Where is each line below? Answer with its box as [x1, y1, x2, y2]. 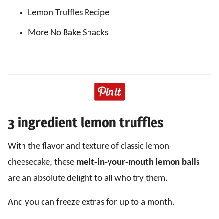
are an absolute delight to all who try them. [8, 174, 168, 183]
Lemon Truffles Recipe [28, 8, 109, 18]
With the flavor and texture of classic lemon [8, 142, 169, 151]
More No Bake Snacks [28, 28, 108, 38]
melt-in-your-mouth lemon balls [76, 158, 200, 167]
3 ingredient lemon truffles [8, 114, 164, 131]
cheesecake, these [8, 158, 76, 167]
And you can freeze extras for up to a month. [8, 198, 175, 207]
